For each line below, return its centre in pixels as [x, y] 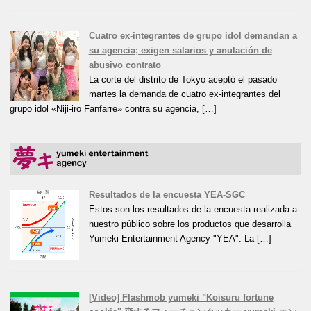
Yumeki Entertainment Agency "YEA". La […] [180, 238]
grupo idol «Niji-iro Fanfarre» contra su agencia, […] [114, 109]
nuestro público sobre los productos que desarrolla [190, 224]
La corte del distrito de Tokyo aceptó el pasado [183, 80]
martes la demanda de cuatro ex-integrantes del [184, 94]
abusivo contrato [125, 65]
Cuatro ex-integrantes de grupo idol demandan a [193, 36]
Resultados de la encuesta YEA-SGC [167, 194]
